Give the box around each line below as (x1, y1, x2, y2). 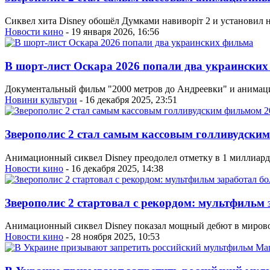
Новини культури (5, 95, 77, 105)
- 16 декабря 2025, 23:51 (77, 95, 177, 105)
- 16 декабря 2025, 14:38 (63, 163, 163, 174)
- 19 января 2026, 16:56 (63, 27, 159, 37)
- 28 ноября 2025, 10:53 (63, 231, 160, 242)
